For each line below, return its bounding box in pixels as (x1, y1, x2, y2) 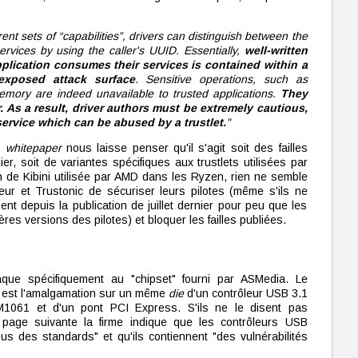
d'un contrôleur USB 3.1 (183, 287, 308, 300)
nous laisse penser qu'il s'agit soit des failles (61, 141, 308, 154)
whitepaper (5, 141, 62, 154)
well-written (244, 44, 308, 57)
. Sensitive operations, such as (134, 73, 308, 86)
